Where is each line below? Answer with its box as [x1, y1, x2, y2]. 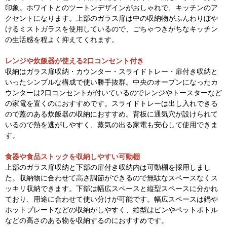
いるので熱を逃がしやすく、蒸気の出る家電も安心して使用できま [5, 120, 218, 129]
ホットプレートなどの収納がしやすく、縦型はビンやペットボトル [5, 205, 218, 214]
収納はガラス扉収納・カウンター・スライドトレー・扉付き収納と [5, 67, 218, 75]
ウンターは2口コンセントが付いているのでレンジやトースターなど [5, 88, 222, 97]
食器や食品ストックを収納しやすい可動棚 [5, 152, 140, 161]
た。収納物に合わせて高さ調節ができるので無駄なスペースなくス [5, 173, 218, 182]
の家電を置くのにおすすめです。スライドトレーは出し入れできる [5, 99, 218, 107]
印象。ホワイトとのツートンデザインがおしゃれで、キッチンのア [5, 3, 218, 12]
